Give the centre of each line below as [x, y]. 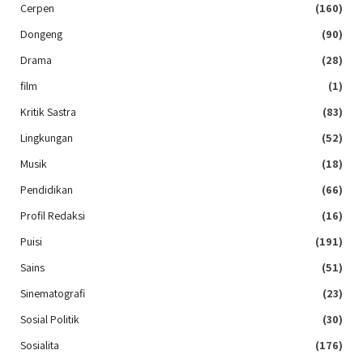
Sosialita [40, 346]
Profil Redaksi [53, 216]
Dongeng [41, 34]
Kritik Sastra [48, 112]
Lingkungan [47, 138]
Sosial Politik [50, 320]
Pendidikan [47, 190]
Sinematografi [53, 294]
